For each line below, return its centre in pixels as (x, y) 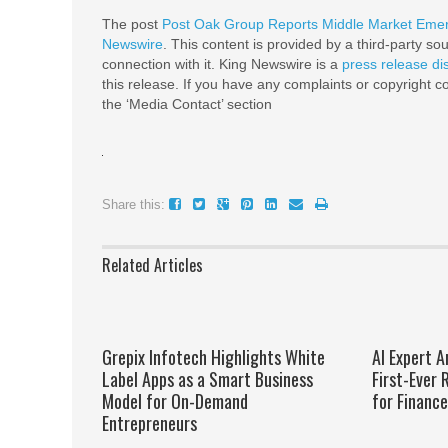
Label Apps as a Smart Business (207, 379)
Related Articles (152, 265)
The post (132, 24)
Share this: (133, 204)
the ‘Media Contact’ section (187, 104)
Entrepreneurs (149, 423)
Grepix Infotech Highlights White (213, 357)
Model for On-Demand (175, 401)
